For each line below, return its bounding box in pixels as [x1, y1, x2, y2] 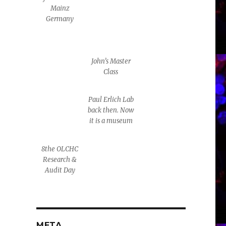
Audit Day [44, 166, 75, 175]
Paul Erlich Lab [88, 95, 134, 104]
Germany [46, 14, 74, 23]
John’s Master [91, 56, 131, 66]
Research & [43, 155, 77, 164]
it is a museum [89, 117, 133, 126]
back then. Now [87, 106, 134, 115]
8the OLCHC [41, 145, 79, 154]
